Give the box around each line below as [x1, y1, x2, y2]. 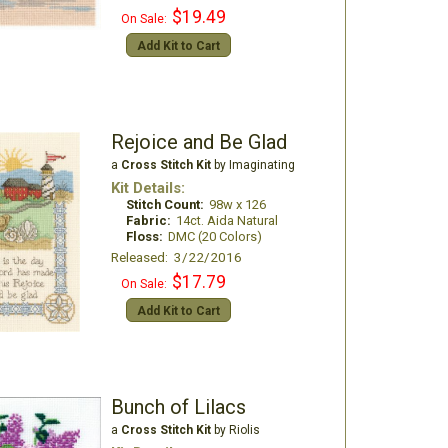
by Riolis [210, 423, 260, 437]
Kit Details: [110, 179, 185, 197]
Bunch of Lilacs [110, 395, 246, 419]
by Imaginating [210, 158, 295, 172]
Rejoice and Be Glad [110, 130, 287, 154]
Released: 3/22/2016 [110, 249, 242, 265]
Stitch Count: [125, 197, 204, 212]
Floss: [125, 229, 163, 244]
